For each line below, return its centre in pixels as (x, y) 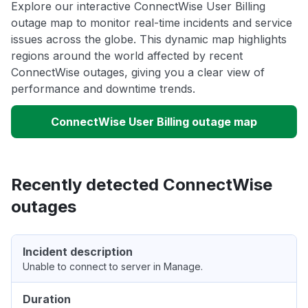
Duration (47, 299)
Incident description (78, 252)
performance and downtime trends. (103, 89)
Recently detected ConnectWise (142, 185)
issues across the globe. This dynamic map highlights (149, 40)
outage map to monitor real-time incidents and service (152, 23)
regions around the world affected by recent (127, 56)
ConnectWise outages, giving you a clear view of (138, 73)
